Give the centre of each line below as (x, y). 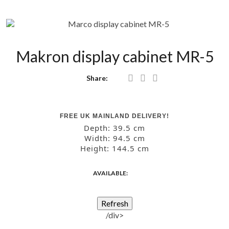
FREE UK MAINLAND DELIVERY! (114, 116)
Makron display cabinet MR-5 (114, 56)
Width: (98, 138)
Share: (97, 78)
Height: (96, 148)
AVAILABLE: (111, 173)
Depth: (98, 128)
